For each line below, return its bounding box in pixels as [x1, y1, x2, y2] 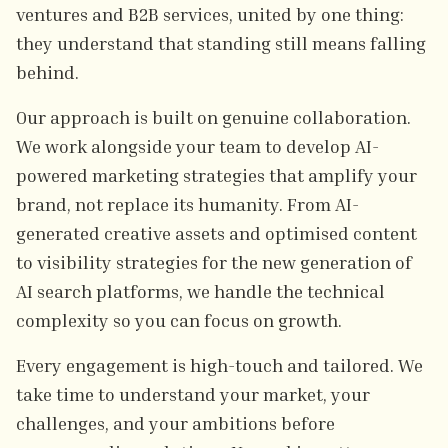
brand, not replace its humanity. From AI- [16, 193, 359, 215]
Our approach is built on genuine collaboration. [16, 106, 411, 128]
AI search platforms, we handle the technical [16, 280, 385, 302]
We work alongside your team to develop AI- [16, 135, 379, 157]
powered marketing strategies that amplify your [16, 164, 417, 186]
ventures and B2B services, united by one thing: [16, 3, 404, 25]
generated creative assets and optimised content [16, 222, 417, 244]
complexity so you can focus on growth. [16, 309, 342, 331]
